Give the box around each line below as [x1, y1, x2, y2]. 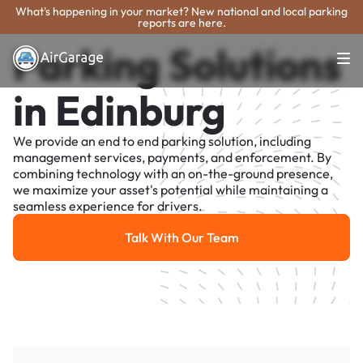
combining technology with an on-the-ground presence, [13, 165, 333, 182]
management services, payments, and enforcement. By [13, 149, 331, 166]
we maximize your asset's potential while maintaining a [13, 181, 328, 199]
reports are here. [137, 15, 226, 30]
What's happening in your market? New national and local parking [15, 4, 348, 19]
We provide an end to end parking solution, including [13, 133, 311, 150]
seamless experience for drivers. [13, 198, 203, 215]
